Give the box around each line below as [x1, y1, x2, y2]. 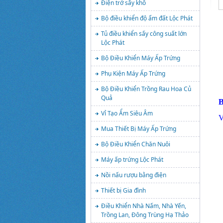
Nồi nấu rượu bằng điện [101, 171, 166, 179]
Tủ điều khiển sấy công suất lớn [101, 29, 187, 38]
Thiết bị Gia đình [101, 186, 146, 195]
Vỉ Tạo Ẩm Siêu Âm [101, 109, 153, 117]
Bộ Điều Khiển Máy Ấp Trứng [101, 54, 180, 62]
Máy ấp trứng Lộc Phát [101, 155, 163, 164]
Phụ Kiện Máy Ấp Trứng [101, 69, 165, 78]
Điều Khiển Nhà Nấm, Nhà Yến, [101, 202, 186, 210]
